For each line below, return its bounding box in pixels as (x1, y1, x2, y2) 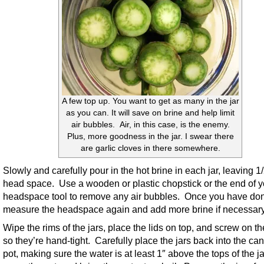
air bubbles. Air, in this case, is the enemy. (71, 120, 230, 129)
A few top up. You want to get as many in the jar (61, 96, 239, 105)
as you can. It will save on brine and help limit (66, 108, 235, 117)
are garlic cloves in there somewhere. (80, 143, 220, 153)
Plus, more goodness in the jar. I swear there (67, 131, 234, 141)
